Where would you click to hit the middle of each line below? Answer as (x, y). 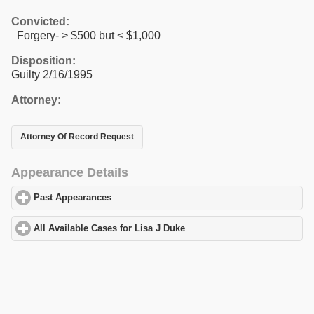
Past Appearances (73, 198)
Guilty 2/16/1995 (52, 74)
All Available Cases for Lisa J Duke (110, 228)
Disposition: (43, 60)
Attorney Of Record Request (77, 137)
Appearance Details (70, 172)
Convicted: (40, 21)
